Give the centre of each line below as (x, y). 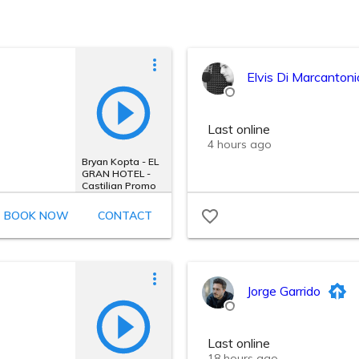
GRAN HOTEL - (116, 173)
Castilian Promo (119, 185)
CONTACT (125, 216)
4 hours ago (240, 144)
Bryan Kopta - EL (120, 161)
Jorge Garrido (284, 291)
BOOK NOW (36, 216)
